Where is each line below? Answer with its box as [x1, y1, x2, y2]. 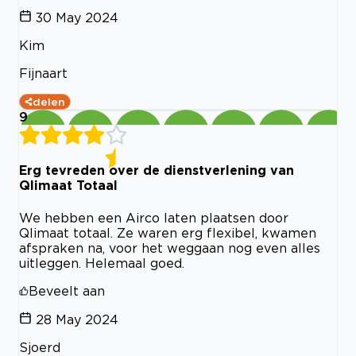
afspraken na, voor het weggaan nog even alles [19, 240, 320, 255]
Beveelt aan [29, 283, 105, 298]
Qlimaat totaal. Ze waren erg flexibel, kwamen [19, 225, 316, 240]
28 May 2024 [36, 311, 118, 327]
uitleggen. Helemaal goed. [19, 255, 184, 270]
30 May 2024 [36, 10, 118, 25]
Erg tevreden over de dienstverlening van [19, 163, 294, 178]
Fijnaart [19, 66, 68, 81]
